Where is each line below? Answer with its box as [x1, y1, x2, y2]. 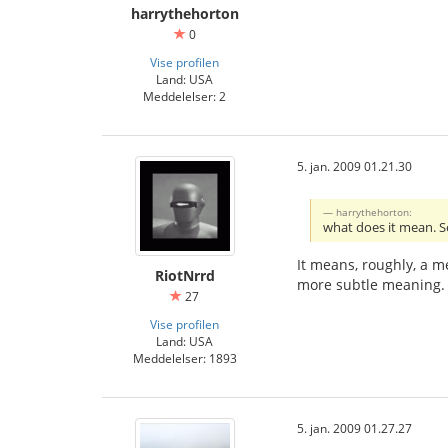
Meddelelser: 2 [143, 88, 226, 104]
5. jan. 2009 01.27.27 [297, 420, 412, 436]
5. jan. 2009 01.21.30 [297, 158, 412, 174]
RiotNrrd [154, 266, 215, 285]
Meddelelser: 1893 [132, 350, 237, 366]
